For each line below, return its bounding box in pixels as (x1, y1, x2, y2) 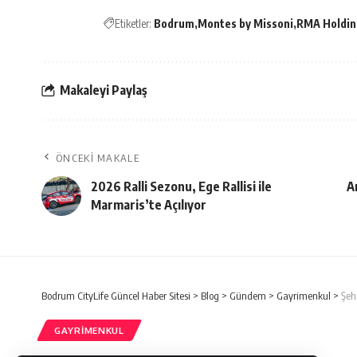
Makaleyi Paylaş (60, 82, 147, 99)
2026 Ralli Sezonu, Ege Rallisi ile (91, 178, 272, 194)
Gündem (229, 288, 266, 302)
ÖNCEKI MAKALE (56, 151, 139, 164)
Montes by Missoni (198, 16, 293, 30)
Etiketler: (115, 16, 151, 30)
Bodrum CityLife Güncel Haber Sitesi (41, 288, 190, 302)
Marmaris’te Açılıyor (91, 196, 206, 213)
